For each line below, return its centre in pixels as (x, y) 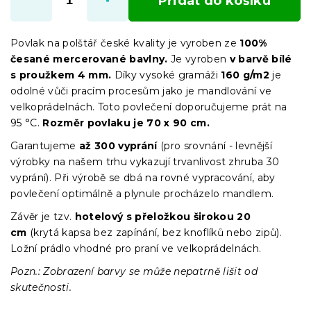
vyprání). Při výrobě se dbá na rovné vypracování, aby (143, 177)
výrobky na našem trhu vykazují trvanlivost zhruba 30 (145, 161)
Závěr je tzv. (43, 216)
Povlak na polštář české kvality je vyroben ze (124, 43)
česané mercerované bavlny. (89, 59)
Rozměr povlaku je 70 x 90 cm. (126, 123)
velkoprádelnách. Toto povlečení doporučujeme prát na (149, 107)
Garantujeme (45, 145)
